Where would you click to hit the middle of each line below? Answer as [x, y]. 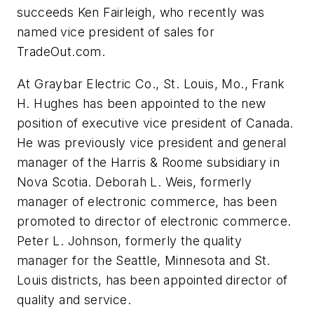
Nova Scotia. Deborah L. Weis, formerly [135, 182]
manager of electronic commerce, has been [147, 201]
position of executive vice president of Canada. [155, 123]
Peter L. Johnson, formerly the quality [130, 240]
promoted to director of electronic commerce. [154, 221]
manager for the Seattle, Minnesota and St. [144, 260]
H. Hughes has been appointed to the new [142, 103]
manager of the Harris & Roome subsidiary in [149, 162]
